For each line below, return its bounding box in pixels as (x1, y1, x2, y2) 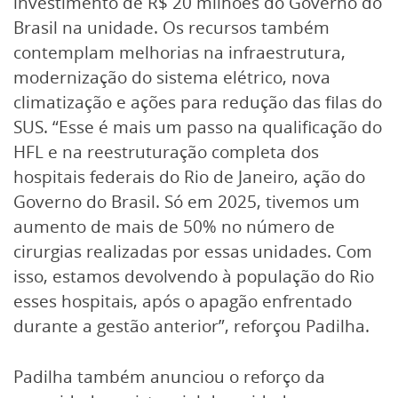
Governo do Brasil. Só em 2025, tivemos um (13, 189, 360, 213)
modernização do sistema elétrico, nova (13, 65, 330, 89)
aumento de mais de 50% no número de (13, 214, 335, 238)
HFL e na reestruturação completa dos (13, 139, 319, 163)
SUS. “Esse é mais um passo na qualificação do (13, 115, 382, 139)
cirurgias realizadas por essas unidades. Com (13, 239, 372, 263)
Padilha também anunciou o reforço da (13, 364, 325, 388)
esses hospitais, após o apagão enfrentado (13, 289, 352, 313)
